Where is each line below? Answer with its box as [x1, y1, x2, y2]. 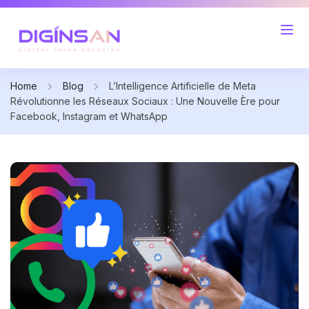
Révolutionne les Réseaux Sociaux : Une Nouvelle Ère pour [10, 95, 280, 108]
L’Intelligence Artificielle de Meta [109, 80, 256, 92]
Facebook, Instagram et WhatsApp [10, 110, 168, 123]
